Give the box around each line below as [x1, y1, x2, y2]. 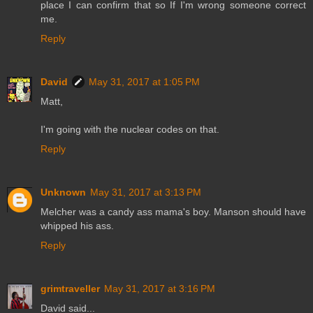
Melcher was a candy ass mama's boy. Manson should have [41, 205, 306, 217]
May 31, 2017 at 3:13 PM [90, 186, 201, 198]
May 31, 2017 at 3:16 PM [104, 282, 215, 294]
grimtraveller [41, 282, 100, 294]
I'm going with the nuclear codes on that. [41, 123, 219, 135]
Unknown [41, 186, 86, 198]
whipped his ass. [41, 219, 114, 231]
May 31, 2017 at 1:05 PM [89, 75, 200, 87]
